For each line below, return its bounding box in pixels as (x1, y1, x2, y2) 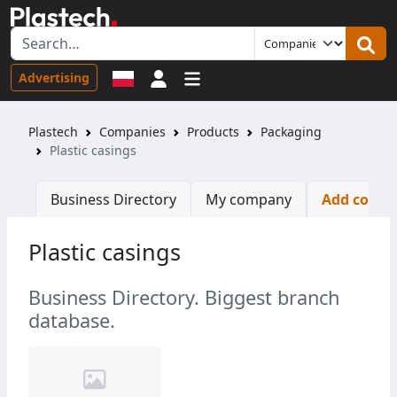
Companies (99, 123, 166, 141)
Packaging (261, 123, 322, 141)
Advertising (19, 68, 90, 86)
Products (187, 123, 239, 141)
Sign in (167, 66, 212, 87)
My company (206, 190, 292, 210)
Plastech (28, 123, 78, 141)
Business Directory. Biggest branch (28, 284, 339, 311)
